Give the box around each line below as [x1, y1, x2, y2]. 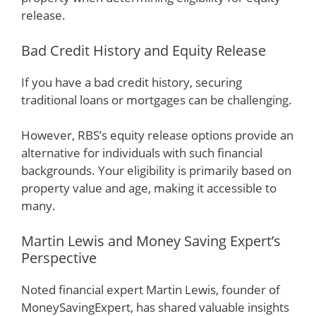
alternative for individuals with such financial [21, 145, 262, 161]
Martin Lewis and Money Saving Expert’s [21, 231, 281, 250]
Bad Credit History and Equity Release [21, 40, 266, 60]
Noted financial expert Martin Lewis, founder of [21, 281, 280, 298]
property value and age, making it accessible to [21, 180, 276, 196]
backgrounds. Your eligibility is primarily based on [21, 162, 291, 178]
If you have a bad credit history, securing [21, 73, 242, 90]
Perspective [21, 248, 97, 267]
